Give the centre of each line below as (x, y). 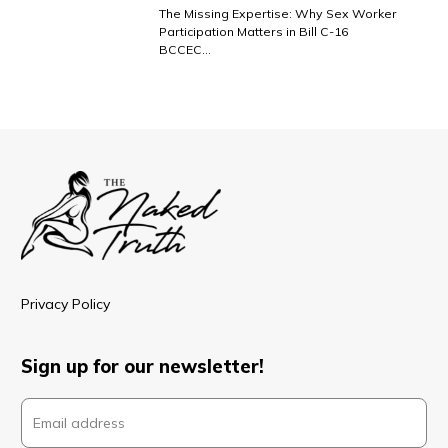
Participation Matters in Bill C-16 (254, 31)
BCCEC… (185, 49)
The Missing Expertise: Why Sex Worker (278, 13)
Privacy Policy (65, 303)
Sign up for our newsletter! (142, 366)
